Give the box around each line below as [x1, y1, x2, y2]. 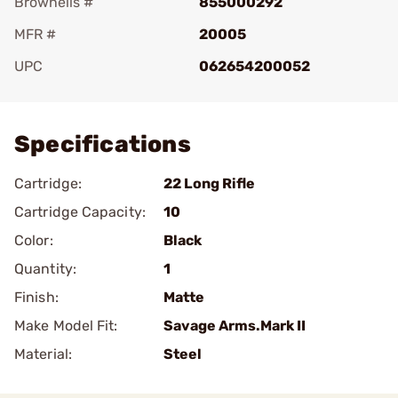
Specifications [14, 131, 191, 158]
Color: [14, 232, 53, 249]
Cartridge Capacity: [14, 203, 146, 220]
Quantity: [14, 260, 76, 277]
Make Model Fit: [14, 317, 118, 334]
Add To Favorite [39, 83, 144, 99]
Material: [14, 346, 72, 362]
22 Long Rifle [163, 175, 255, 192]
